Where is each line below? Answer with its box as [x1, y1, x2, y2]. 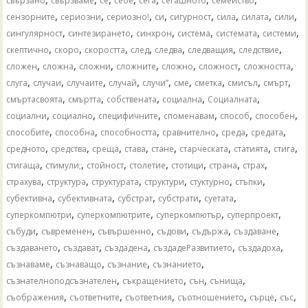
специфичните [98, 109, 159, 122]
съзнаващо [56, 258, 102, 270]
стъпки [235, 175, 263, 188]
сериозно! [107, 10, 150, 23]
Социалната [208, 93, 258, 105]
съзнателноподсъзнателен [6, 274, 118, 287]
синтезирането [68, 27, 131, 39]
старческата [179, 142, 229, 155]
